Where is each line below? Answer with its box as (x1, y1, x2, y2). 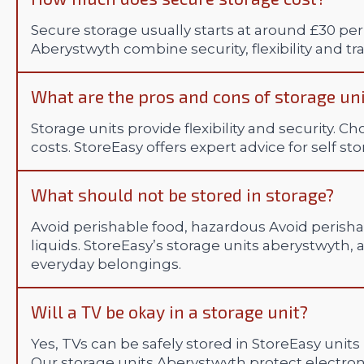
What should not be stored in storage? (31, 184, 334, 206)
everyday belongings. (31, 256, 181, 273)
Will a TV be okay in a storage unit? (31, 301, 308, 323)
